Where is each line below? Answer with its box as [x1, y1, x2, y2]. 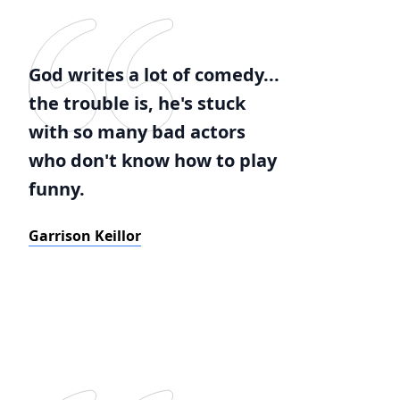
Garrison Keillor [29, 226, 141, 246]
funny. [29, 177, 85, 201]
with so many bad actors [29, 120, 246, 144]
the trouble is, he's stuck [29, 91, 246, 115]
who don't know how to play [29, 148, 277, 172]
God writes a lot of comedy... [29, 62, 279, 87]
